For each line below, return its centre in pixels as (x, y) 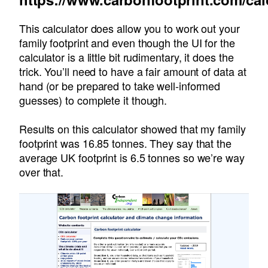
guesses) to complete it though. (93, 100)
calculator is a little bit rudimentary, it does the (127, 57)
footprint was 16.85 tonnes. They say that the (125, 143)
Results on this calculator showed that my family (133, 129)
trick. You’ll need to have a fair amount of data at (133, 71)
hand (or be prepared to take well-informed (120, 86)
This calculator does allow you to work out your (130, 28)
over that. (42, 172)
